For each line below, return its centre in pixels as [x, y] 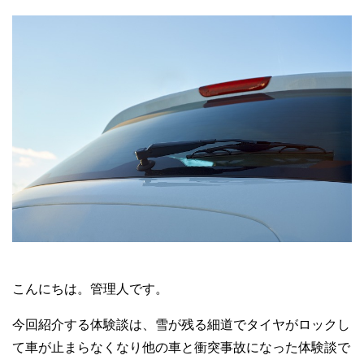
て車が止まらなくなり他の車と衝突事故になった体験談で [181, 347]
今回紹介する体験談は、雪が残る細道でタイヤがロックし [181, 324]
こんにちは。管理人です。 [90, 288]
